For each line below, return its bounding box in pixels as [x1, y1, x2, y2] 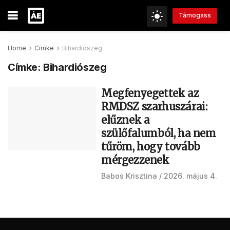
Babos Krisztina [101, 171, 157, 180]
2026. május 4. [164, 171, 217, 180]
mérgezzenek [101, 154, 169, 166]
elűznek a [101, 113, 150, 126]
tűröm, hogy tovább [101, 140, 200, 153]
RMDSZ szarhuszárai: [101, 100, 207, 113]
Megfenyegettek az [101, 87, 199, 100]
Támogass [179, 11, 211, 20]
